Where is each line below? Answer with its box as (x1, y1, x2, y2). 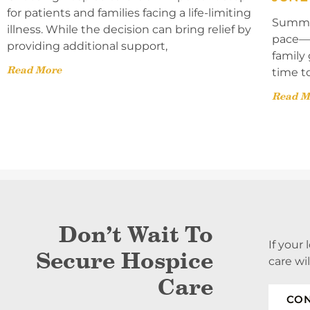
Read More (7, 64, 62, 77)
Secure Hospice (36, 246, 213, 275)
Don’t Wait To (59, 220, 213, 249)
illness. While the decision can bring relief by (7, 23, 251, 37)
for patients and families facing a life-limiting (7, 6, 251, 20)
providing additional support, (7, 39, 167, 53)
